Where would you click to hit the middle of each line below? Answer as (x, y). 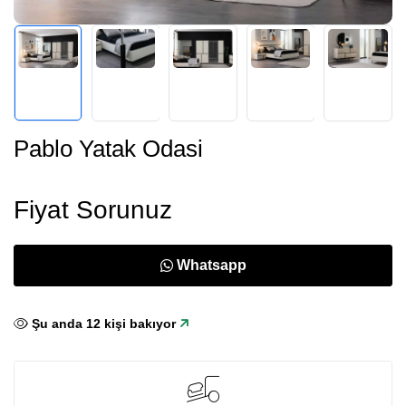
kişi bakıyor (138, 323)
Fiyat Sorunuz (93, 209)
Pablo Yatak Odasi (108, 148)
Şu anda (59, 323)
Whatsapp (211, 265)
